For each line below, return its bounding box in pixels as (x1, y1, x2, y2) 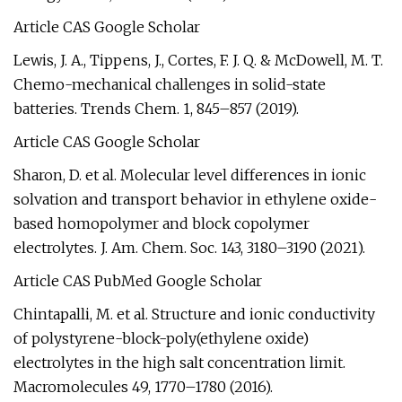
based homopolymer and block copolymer (13, 214, 310, 232)
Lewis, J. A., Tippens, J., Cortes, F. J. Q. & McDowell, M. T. (13, 51, 383, 69)
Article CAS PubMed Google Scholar (13, 272, 262, 290)
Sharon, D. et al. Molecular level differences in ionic (13, 166, 366, 184)
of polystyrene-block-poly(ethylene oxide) (13, 329, 309, 347)
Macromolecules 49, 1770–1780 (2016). (13, 378, 273, 396)
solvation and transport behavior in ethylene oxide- (13, 190, 377, 208)
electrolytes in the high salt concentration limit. (13, 354, 345, 371)
